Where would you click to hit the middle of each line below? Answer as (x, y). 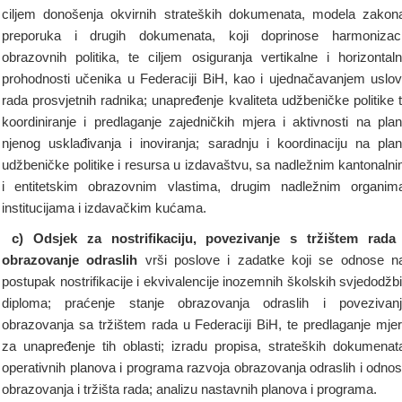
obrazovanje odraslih (74, 260)
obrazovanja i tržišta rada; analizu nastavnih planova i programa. (189, 389)
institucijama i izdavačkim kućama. (104, 208)
